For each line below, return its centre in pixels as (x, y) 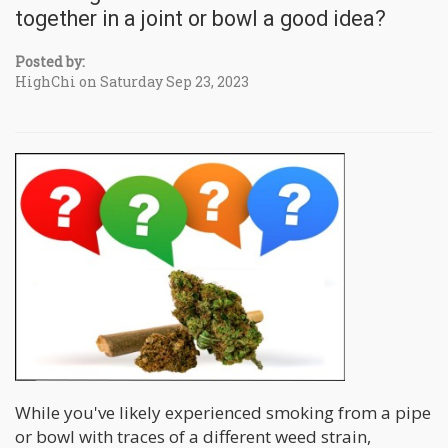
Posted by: (50, 62)
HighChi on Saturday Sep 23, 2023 (132, 82)
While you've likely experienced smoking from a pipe (223, 412)
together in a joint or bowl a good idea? (200, 19)
